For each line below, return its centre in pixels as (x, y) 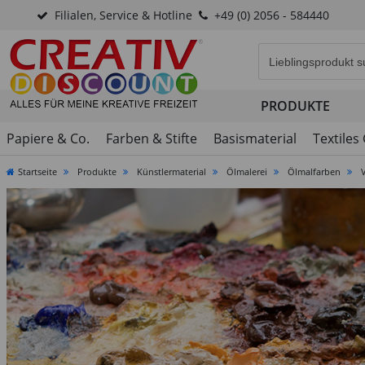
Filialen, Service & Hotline (123, 15)
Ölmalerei (247, 172)
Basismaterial (255, 139)
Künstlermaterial (172, 172)
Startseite (37, 172)
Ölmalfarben (314, 172)
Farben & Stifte (152, 139)
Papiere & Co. (48, 139)
